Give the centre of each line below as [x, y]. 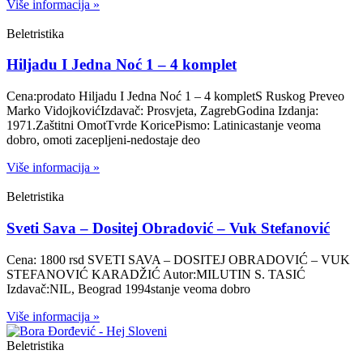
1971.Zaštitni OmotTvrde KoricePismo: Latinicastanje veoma [164, 126]
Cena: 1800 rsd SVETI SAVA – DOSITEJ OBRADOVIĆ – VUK [178, 259]
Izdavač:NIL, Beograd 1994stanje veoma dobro [128, 288]
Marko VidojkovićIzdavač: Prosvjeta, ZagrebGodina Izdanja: [162, 111]
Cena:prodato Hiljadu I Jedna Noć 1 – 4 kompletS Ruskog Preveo [175, 96]
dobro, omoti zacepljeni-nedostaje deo [103, 140]
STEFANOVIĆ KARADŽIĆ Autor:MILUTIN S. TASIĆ [156, 274]
